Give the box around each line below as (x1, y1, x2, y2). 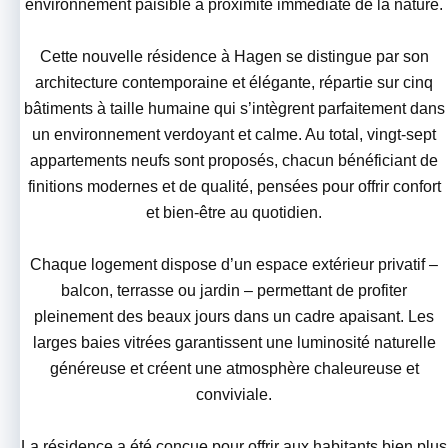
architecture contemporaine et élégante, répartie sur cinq (35, 74, 433, 92)
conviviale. (196, 386, 272, 404)
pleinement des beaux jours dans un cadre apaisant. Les (34, 308, 434, 326)
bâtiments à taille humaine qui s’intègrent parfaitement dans (23, 100, 445, 118)
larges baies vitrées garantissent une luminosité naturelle (32, 334, 436, 352)
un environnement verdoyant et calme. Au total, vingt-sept (32, 126, 436, 144)
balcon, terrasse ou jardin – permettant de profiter (61, 282, 407, 300)
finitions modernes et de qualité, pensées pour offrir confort (27, 178, 441, 196)
